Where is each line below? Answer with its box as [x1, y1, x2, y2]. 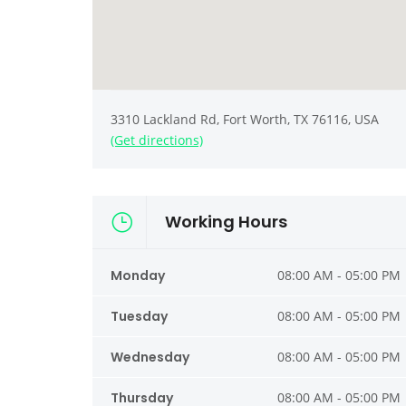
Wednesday [111, 348, 189, 367]
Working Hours [165, 210, 287, 234]
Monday [111, 266, 165, 285]
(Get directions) [111, 131, 203, 150]
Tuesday [111, 307, 168, 326]
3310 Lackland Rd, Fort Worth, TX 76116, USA [111, 111, 379, 129]
